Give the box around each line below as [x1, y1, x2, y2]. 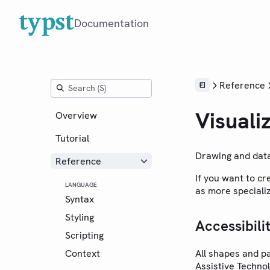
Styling [65, 210, 94, 224]
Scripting [65, 228, 104, 242]
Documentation [74, 16, 149, 30]
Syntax [65, 192, 94, 206]
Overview [55, 108, 97, 122]
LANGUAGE [65, 181, 97, 189]
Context [65, 246, 100, 260]
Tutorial [55, 131, 89, 145]
